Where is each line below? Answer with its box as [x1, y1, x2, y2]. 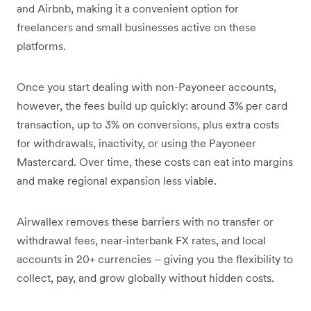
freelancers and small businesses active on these [17, 19, 256, 34]
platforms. [17, 38, 66, 53]
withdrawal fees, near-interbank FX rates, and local [17, 233, 266, 247]
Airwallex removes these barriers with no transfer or [17, 214, 274, 228]
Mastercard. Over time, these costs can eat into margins [17, 154, 293, 169]
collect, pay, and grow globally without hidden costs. [17, 270, 274, 285]
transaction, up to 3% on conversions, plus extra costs [17, 117, 279, 131]
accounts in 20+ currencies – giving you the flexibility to [17, 251, 293, 266]
